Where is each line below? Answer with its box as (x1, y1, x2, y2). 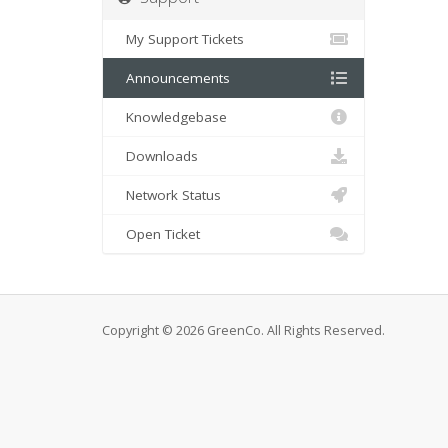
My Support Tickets (118, 30, 244, 49)
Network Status (118, 186, 221, 205)
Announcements (118, 69, 230, 88)
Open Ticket (118, 225, 200, 244)
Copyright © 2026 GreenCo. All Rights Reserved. (102, 322, 385, 340)
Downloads (118, 147, 198, 166)
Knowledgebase (118, 108, 227, 127)
